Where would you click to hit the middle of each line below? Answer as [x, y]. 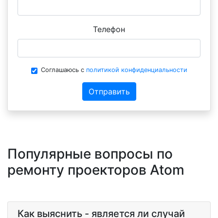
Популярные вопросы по [90, 154]
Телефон [109, 29]
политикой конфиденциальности [136, 70]
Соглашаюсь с [63, 70]
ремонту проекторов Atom [96, 170]
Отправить [109, 92]
